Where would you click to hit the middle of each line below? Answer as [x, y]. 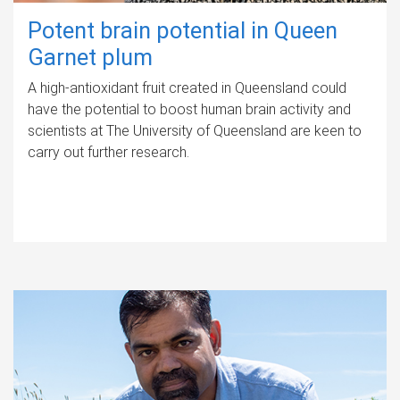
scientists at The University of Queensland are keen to [195, 130]
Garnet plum [90, 57]
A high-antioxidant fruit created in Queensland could [187, 87]
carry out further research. [108, 152]
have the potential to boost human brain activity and [189, 109]
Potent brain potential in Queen [183, 30]
